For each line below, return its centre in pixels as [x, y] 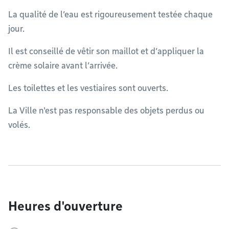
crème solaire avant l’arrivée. [64, 66]
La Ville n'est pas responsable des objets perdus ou [106, 111]
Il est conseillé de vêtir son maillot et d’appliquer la [106, 51]
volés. [19, 125]
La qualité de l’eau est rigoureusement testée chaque [110, 15]
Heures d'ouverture [65, 206]
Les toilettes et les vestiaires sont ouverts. [88, 88]
